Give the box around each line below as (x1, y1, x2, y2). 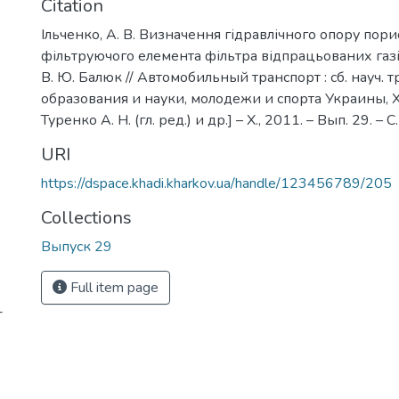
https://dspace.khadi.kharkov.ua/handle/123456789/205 (41, 174, 392, 193)
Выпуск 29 (41, 237, 112, 256)
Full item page (67, 278, 159, 297)
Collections (41, 206, 132, 230)
